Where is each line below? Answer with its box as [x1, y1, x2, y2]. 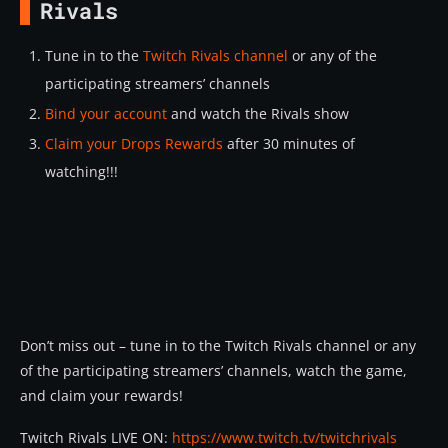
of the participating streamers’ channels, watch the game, [20, 360, 407, 380]
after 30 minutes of [223, 133, 355, 153]
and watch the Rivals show [167, 103, 349, 123]
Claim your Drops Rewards [45, 133, 223, 153]
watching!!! [45, 161, 118, 181]
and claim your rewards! [20, 385, 183, 405]
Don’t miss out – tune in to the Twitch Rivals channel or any [20, 335, 416, 355]
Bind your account [45, 103, 167, 123]
